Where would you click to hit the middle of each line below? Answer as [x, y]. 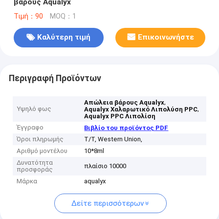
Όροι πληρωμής [40, 139]
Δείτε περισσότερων [107, 204]
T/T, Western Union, [113, 139]
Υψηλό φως [34, 109]
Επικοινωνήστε [166, 37]
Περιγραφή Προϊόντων [55, 78]
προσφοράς [35, 170]
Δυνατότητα [35, 163]
